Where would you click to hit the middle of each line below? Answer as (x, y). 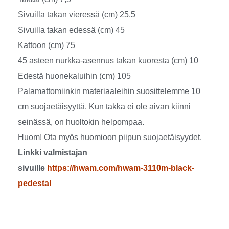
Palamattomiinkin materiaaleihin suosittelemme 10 (109, 91)
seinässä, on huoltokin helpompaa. (81, 122)
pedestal (35, 184)
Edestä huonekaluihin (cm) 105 (74, 76)
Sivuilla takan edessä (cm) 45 (71, 30)
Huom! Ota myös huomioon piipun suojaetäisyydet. (110, 138)
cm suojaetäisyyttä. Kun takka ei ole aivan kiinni (104, 107)
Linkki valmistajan (53, 153)
